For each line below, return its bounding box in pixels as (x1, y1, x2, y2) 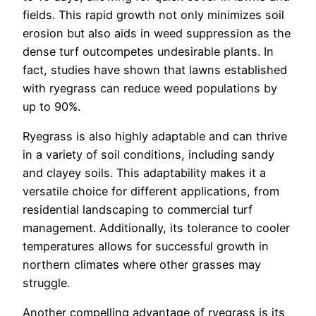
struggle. (23, 275, 70, 290)
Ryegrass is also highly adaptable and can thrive (23, 128, 287, 143)
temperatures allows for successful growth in (23, 238, 269, 253)
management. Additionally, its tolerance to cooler (23, 220, 290, 235)
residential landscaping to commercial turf (23, 202, 253, 217)
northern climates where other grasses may (23, 257, 261, 272)
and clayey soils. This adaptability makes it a (23, 165, 266, 180)
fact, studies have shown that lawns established (23, 62, 287, 77)
